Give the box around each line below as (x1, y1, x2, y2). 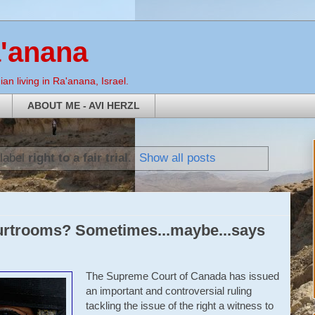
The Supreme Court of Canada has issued (86, 269, 279, 282)
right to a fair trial (27, 150, 128, 164)
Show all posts (139, 150, 217, 164)
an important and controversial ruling (86, 284, 252, 297)
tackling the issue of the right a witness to (86, 299, 274, 311)
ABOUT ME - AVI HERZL (27, 100, 140, 112)
